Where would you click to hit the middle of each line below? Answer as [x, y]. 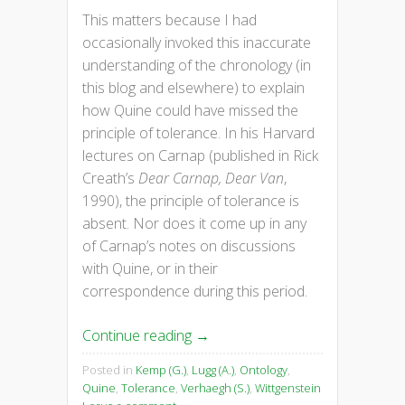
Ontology [264, 369]
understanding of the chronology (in [197, 65]
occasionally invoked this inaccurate [197, 42]
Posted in [109, 369]
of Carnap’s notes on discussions [189, 245]
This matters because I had [170, 19]
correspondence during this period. [195, 291]
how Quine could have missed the [190, 110]
